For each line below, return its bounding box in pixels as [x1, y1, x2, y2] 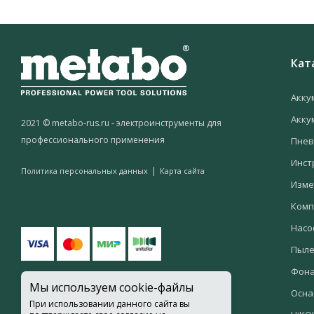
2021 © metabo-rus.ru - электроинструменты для [21, 116, 221, 129]
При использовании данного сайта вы [29, 298, 190, 310]
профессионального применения [21, 133, 165, 146]
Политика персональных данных [21, 165, 148, 176]
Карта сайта [160, 165, 205, 176]
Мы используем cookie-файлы [29, 280, 193, 295]
